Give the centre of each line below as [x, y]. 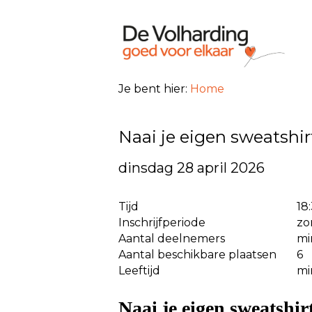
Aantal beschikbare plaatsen [197, 255]
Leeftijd [139, 271]
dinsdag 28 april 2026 [192, 168]
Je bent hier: [154, 89]
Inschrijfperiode [162, 223]
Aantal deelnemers [172, 239]
